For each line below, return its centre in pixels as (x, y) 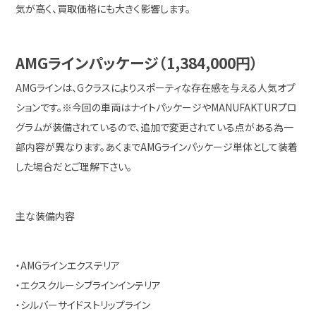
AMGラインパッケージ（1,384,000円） (137, 63)
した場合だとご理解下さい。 (74, 166)
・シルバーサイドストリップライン (83, 305)
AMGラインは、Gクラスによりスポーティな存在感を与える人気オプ (156, 87)
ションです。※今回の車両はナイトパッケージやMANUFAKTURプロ (157, 107)
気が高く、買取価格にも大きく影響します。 (103, 8)
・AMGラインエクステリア (68, 265)
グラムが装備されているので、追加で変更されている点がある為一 (155, 127)
